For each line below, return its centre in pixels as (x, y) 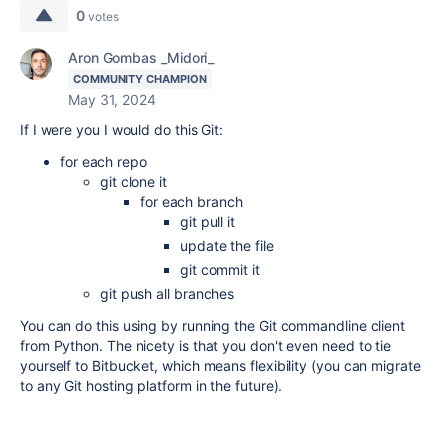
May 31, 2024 (112, 99)
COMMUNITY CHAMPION (140, 79)
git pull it (208, 221)
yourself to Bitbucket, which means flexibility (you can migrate (220, 365)
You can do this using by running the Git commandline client (213, 325)
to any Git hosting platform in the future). (151, 385)
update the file (227, 245)
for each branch (191, 201)
